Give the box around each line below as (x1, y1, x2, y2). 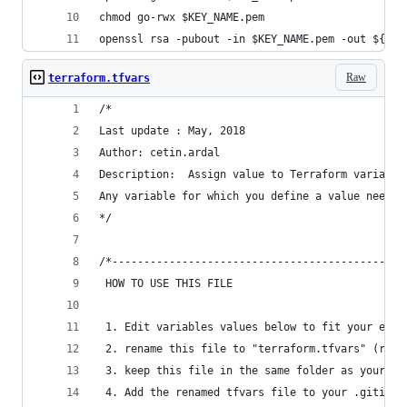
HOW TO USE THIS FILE (99, 277, 233, 290)
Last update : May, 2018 (99, 124, 245, 137)
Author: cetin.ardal (99, 146, 220, 159)
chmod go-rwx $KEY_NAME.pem (99, 11, 264, 24)
